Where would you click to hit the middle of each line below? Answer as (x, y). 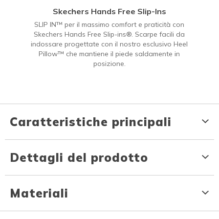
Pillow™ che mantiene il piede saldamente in (109, 54)
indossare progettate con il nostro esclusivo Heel (109, 44)
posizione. (109, 63)
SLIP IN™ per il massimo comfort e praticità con (109, 24)
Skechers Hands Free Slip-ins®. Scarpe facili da (109, 34)
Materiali (39, 193)
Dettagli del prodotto (79, 157)
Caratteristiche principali (91, 121)
